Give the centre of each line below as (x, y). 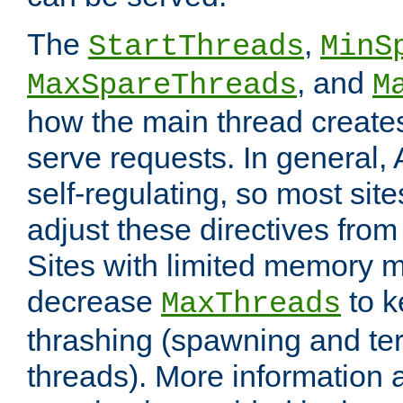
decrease (94, 302)
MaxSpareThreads (162, 86)
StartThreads (196, 47)
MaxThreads (251, 304)
